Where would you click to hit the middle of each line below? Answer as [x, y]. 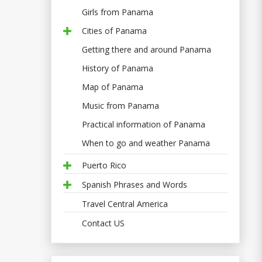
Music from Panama [120, 105]
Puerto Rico [104, 165]
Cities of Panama [114, 30]
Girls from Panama [118, 12]
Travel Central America [125, 204]
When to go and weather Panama [146, 143]
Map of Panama [113, 87]
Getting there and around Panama [146, 49]
